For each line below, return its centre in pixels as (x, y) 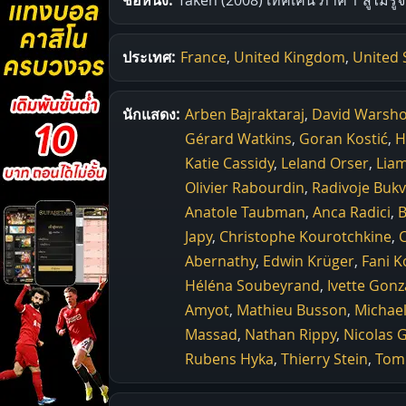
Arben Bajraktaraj (245, 114)
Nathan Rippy (290, 334)
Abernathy (220, 261)
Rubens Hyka (229, 358)
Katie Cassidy (229, 163)
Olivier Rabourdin (245, 187)
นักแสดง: (151, 114)
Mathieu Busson (292, 309)
